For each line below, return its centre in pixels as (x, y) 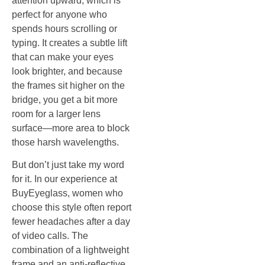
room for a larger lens (56, 114)
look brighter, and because (67, 71)
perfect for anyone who (59, 14)
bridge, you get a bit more (65, 99)
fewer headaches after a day (71, 222)
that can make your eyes (63, 57)
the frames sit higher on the (68, 85)
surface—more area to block (71, 128)
